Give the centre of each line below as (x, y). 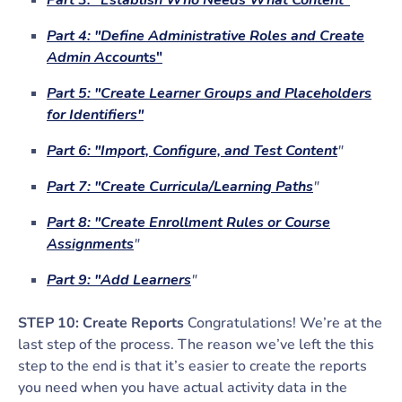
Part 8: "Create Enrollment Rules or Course (188, 223)
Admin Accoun (95, 57)
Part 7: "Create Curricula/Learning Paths (180, 187)
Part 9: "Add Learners (119, 280)
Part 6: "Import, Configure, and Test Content (192, 151)
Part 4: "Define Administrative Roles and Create (205, 36)
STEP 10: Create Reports (101, 323)
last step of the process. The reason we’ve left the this (196, 345)
